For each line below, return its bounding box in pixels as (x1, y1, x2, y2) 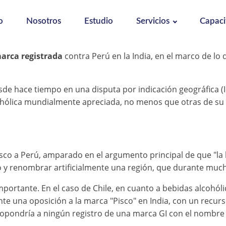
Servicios (136, 17, 169, 25)
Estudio (84, 17, 113, 25)
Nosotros (26, 17, 61, 25)
